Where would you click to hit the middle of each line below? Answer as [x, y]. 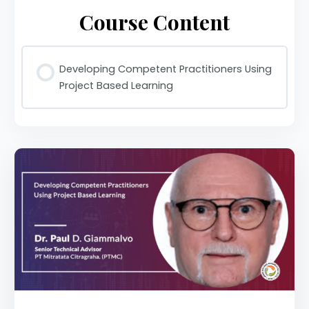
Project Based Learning [117, 86]
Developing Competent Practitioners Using [166, 69]
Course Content [154, 22]
